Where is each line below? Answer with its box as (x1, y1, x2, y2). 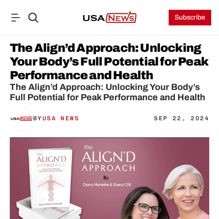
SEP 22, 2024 (154, 115, 209, 122)
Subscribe (175, 14, 206, 21)
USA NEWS (42, 115, 80, 122)
